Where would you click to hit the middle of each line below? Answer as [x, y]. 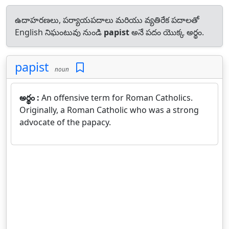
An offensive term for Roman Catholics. [117, 98]
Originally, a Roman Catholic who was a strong [109, 110]
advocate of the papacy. [65, 122]
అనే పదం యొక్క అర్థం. [167, 32]
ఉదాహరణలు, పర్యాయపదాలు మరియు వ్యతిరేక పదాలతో [107, 20]
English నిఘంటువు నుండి [59, 32]
